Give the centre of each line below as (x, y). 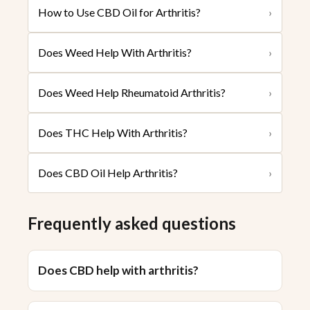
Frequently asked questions (132, 224)
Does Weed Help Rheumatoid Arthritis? (132, 93)
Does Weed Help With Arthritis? (115, 53)
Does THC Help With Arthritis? (113, 133)
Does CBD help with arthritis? (118, 271)
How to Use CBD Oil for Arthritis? (119, 12)
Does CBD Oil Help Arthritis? (108, 173)
